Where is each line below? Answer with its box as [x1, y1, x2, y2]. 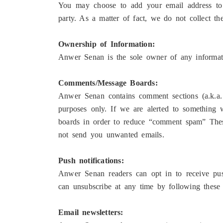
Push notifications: [58, 156, 124, 166]
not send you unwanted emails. [58, 130, 164, 140]
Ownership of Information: [58, 39, 155, 49]
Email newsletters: [58, 208, 123, 218]
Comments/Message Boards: [58, 78, 158, 88]
